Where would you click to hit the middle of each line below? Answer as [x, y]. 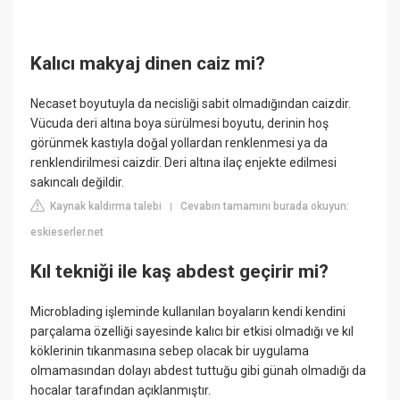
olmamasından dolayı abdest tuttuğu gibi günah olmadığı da [199, 371]
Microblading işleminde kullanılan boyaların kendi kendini [188, 312]
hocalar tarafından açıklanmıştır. [121, 391]
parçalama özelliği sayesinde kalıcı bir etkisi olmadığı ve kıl [192, 332]
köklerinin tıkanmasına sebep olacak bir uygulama [170, 351]
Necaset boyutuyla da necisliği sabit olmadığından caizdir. [191, 104]
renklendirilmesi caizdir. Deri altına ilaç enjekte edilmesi [184, 163]
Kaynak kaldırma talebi [105, 207]
